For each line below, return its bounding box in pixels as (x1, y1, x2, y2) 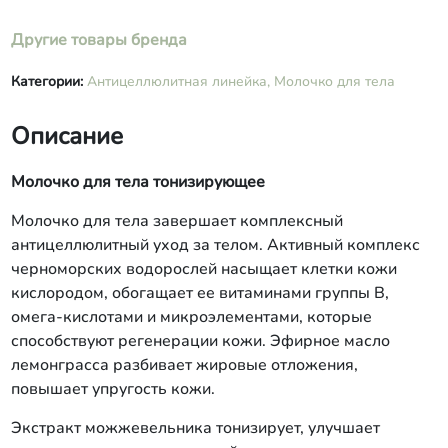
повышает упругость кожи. (10, 378, 219, 400)
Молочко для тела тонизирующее (10, 171, 265, 193)
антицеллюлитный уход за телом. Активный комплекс (10, 234, 420, 256)
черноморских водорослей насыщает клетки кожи (10, 258, 397, 280)
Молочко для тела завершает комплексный (10, 210, 343, 232)
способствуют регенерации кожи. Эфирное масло (10, 330, 390, 352)
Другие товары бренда (10, 29, 187, 51)
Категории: (10, 72, 87, 91)
